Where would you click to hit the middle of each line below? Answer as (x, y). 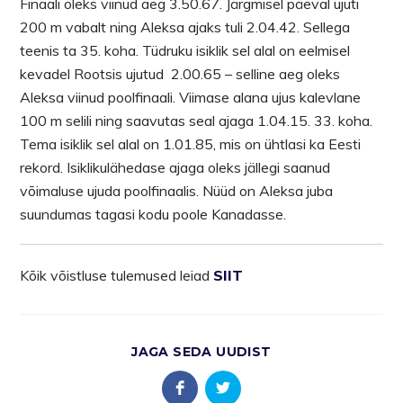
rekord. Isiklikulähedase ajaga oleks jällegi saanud (175, 167)
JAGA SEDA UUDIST (201, 351)
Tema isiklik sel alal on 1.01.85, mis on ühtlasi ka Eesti (191, 143)
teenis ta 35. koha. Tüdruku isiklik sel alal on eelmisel (185, 50)
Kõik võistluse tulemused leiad (117, 275)
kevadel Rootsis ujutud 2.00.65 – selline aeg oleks (180, 73)
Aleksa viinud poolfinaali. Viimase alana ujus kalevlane (191, 97)
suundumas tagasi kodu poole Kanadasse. (153, 214)
